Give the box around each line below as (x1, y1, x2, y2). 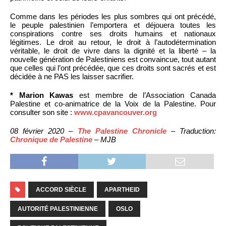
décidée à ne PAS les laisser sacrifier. (10, 72, 134, 81)
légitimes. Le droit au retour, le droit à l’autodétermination (10, 37, 216, 46)
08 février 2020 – (10, 126, 78, 135)
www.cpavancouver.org (74, 107, 157, 117)
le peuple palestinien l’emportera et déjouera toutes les (10, 20, 216, 29)
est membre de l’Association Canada (73, 90, 216, 99)
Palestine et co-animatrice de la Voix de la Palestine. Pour (10, 99, 216, 108)
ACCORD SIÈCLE (36, 186, 86, 193)
